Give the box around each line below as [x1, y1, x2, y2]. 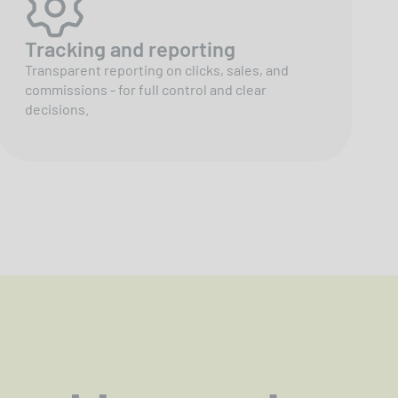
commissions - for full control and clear [25, 80, 267, 98]
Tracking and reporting [25, 35, 235, 61]
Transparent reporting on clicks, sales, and [25, 60, 289, 78]
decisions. [25, 99, 89, 117]
